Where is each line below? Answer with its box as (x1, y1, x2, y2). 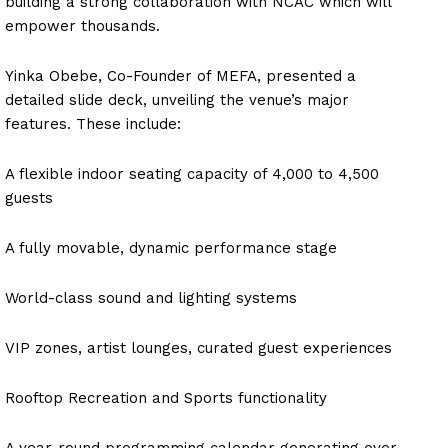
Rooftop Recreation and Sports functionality (5, 388, 327, 407)
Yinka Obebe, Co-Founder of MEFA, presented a (5, 66, 356, 85)
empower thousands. (5, 16, 160, 35)
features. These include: (5, 114, 181, 133)
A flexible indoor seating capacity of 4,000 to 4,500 (5, 164, 379, 183)
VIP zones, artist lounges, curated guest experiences (5, 338, 392, 357)
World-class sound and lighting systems (5, 288, 297, 307)
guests (5, 188, 53, 207)
